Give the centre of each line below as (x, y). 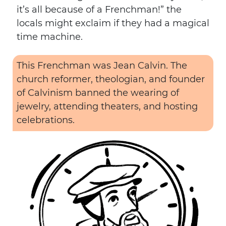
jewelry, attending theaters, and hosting (107, 106)
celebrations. (46, 120)
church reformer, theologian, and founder (111, 79)
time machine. (50, 37)
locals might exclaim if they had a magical (113, 23)
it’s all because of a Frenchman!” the (99, 10)
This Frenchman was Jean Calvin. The (102, 66)
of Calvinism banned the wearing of (98, 93)
